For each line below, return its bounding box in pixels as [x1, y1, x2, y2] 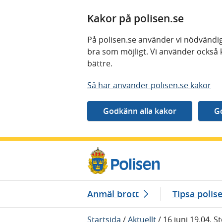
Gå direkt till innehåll [7, 141, 85, 152]
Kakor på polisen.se [87, 11, 184, 25]
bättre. [87, 58, 114, 69]
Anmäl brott [87, 187, 139, 200]
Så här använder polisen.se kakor [87, 80, 211, 91]
